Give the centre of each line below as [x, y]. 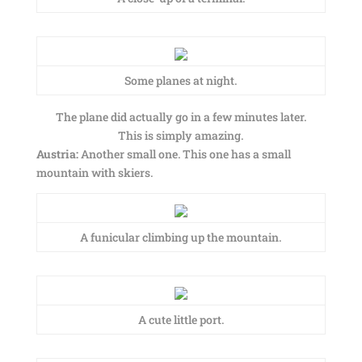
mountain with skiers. [94, 173]
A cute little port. [181, 320]
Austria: [57, 154]
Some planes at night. [181, 80]
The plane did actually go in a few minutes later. [181, 117]
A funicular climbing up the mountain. [181, 237]
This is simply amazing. [181, 135]
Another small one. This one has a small [184, 154]
